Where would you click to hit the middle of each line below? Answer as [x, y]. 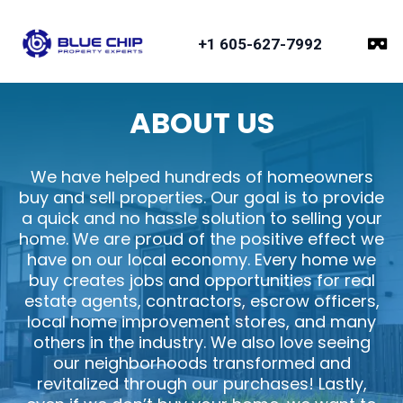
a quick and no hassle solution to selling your [201, 219]
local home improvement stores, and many [201, 322]
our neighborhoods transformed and [201, 363]
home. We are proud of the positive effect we [201, 239]
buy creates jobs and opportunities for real [201, 281]
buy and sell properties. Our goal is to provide [201, 198]
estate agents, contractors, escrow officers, [201, 301]
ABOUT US [201, 123]
